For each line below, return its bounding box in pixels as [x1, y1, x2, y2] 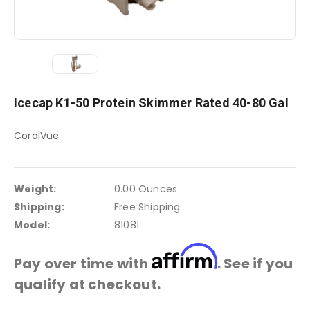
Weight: [14, 182, 57, 197]
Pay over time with [14, 254, 152, 274]
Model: [14, 218, 51, 232]
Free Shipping [113, 200, 181, 215]
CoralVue [14, 129, 60, 143]
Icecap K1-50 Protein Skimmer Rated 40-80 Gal [14, 95, 289, 111]
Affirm [151, 242, 217, 271]
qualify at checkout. [14, 275, 161, 295]
